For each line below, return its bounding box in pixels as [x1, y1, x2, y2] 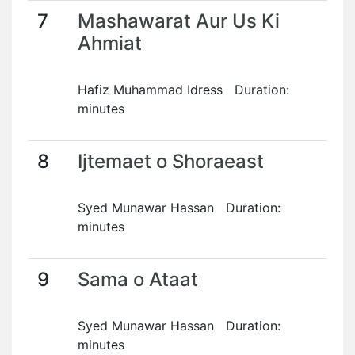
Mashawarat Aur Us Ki [78, 10, 280, 32]
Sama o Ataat [78, 268, 198, 291]
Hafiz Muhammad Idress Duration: [78, 82, 289, 97]
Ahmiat [78, 32, 142, 55]
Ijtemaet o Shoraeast [78, 150, 264, 173]
